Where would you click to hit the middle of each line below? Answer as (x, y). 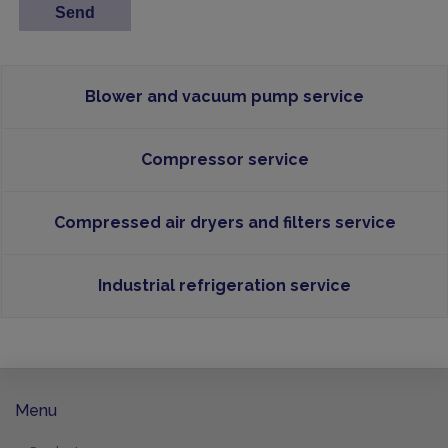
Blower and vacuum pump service (224, 96)
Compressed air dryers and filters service (224, 222)
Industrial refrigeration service (224, 285)
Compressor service (224, 159)
